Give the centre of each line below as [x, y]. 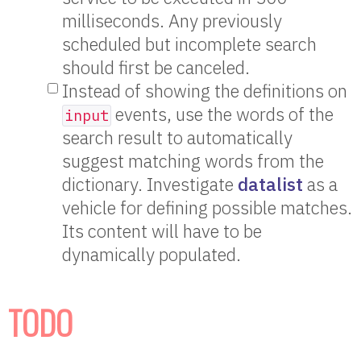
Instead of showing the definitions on [205, 91]
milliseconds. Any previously [172, 21]
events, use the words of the [223, 114]
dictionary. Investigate [150, 185]
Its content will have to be [162, 231]
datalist [271, 185]
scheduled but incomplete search [190, 44]
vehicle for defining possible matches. [207, 208]
